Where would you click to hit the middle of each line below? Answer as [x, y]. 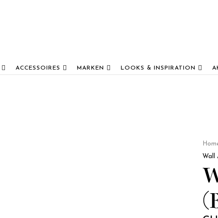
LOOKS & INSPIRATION [158, 68]
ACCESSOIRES [38, 68]
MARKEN [91, 68]
